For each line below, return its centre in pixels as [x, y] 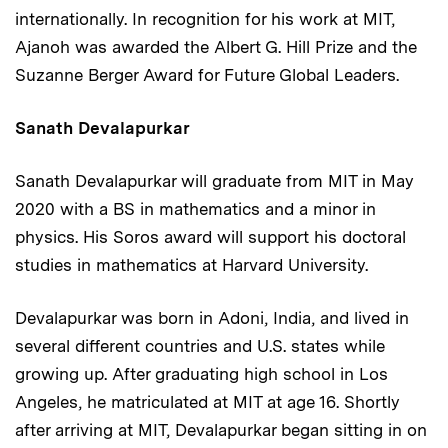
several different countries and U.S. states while [200, 345]
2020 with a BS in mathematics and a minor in [195, 208]
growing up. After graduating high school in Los [201, 373]
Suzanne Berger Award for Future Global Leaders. [207, 74]
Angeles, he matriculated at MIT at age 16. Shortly [207, 401]
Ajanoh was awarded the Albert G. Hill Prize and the [216, 46]
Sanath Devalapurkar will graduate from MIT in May [214, 180]
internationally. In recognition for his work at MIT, [205, 18]
